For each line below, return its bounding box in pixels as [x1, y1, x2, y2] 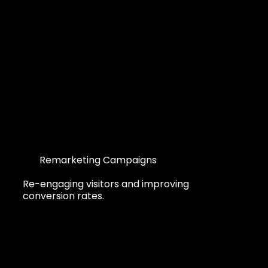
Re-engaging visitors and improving [23, 176, 190, 191]
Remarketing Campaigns [39, 153, 157, 167]
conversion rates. [23, 188, 105, 203]
